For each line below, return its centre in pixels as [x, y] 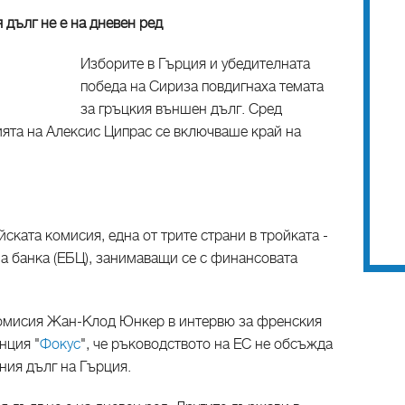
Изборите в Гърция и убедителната [195, 64]
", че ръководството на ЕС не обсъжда [207, 344]
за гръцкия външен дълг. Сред [181, 109]
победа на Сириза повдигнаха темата [202, 87]
